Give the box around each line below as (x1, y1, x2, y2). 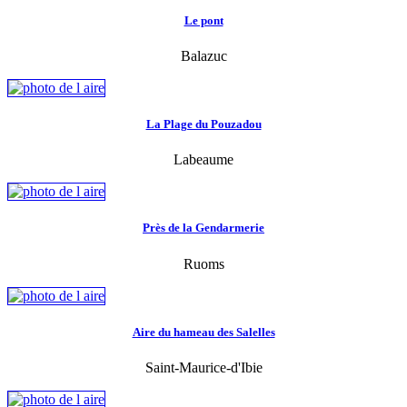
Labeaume (174, 152, 233, 168)
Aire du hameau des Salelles (132, 324, 275, 339)
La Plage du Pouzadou (145, 117, 262, 132)
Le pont (184, 13, 223, 27)
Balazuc (180, 47, 227, 64)
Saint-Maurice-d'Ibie (144, 359, 263, 375)
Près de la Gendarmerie (143, 221, 264, 235)
